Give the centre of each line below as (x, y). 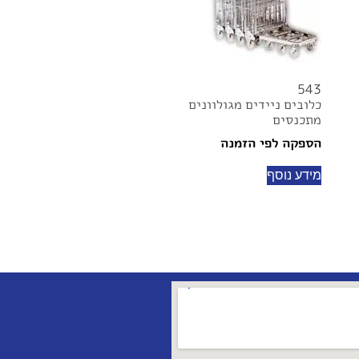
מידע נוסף (294, 175)
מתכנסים (297, 119)
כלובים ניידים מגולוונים (255, 104)
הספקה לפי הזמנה (271, 142)
